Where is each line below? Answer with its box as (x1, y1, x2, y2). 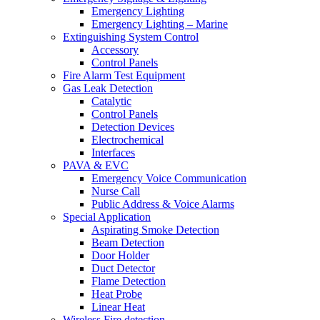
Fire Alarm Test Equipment (63, 69, 185, 82)
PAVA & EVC (63, 159, 129, 172)
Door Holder (91, 249, 149, 262)
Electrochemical (91, 134, 164, 146)
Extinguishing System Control (63, 31, 199, 44)
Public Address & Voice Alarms (91, 198, 234, 211)
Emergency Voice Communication (91, 172, 246, 185)
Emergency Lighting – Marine (91, 18, 228, 31)
